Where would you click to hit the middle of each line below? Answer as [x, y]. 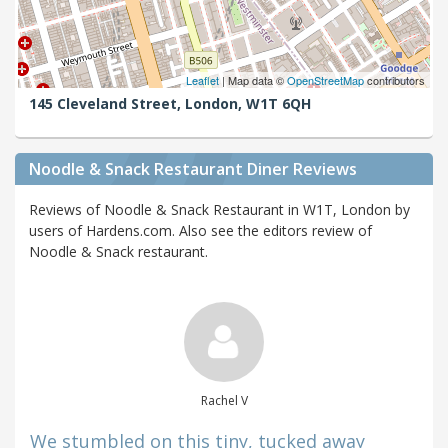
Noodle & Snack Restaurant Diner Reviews [193, 168]
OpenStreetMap [325, 79]
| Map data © [253, 79]
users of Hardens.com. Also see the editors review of [200, 230]
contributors [394, 79]
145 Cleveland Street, [107, 103]
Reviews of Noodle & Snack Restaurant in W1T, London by [219, 209]
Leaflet [202, 79]
